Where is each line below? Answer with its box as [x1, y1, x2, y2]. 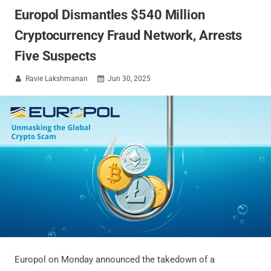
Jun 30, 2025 [108, 74, 151, 83]
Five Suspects [15, 48, 96, 64]
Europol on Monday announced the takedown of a [15, 253, 215, 265]
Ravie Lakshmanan [25, 74, 88, 83]
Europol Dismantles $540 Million [15, 7, 205, 22]
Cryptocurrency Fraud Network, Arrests [15, 28, 243, 43]
